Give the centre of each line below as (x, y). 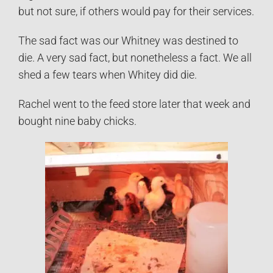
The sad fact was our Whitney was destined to (128, 41)
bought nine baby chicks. (77, 121)
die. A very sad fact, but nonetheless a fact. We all (135, 58)
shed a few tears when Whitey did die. (108, 75)
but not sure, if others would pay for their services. (136, 11)
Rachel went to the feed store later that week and (134, 104)
